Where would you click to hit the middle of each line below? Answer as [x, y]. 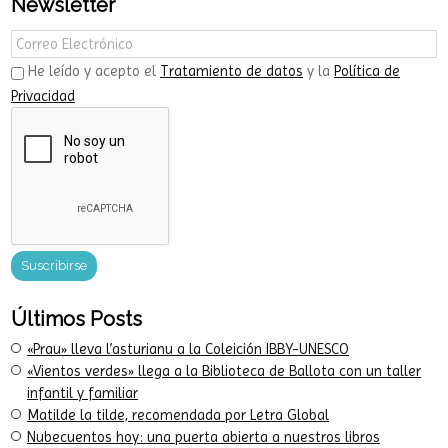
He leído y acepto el [94, 131]
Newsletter [63, 65]
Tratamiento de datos [231, 131]
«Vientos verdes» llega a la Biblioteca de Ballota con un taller [224, 430]
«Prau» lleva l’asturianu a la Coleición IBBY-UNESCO [188, 408]
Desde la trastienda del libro [118, 16]
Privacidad [43, 155]
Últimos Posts [76, 378]
